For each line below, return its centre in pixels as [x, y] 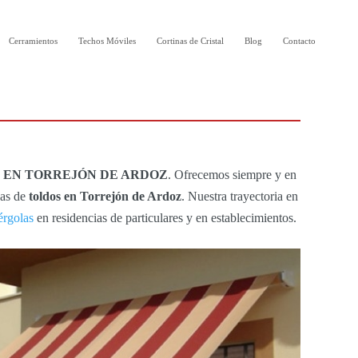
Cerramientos [33, 41]
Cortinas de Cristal [190, 41]
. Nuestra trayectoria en [240, 197]
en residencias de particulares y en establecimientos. [165, 218]
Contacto [299, 41]
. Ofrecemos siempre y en [232, 175]
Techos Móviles [107, 41]
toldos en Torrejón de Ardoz [105, 197]
